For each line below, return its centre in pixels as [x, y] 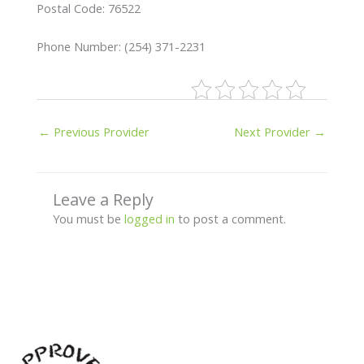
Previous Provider [100, 131]
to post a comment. [230, 218]
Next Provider [274, 131]
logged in [149, 218]
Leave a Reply [103, 199]
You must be [88, 218]
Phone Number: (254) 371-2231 [121, 46]
